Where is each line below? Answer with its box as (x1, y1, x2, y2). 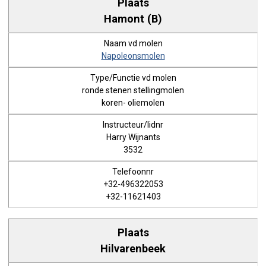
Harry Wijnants (106, 132, 160, 142)
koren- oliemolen (102, 98, 164, 107)
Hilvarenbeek (100, 242, 166, 255)
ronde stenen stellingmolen (82, 85, 184, 95)
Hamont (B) (104, 12, 162, 25)
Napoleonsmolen (101, 51, 165, 61)
